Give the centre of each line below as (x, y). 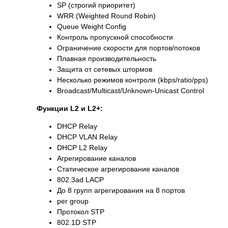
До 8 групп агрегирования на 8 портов (121, 191)
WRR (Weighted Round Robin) (106, 16)
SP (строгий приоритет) (96, 5)
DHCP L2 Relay (82, 148)
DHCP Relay (77, 126)
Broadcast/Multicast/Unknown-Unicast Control (131, 91)
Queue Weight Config (92, 27)
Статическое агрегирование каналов (118, 169)
